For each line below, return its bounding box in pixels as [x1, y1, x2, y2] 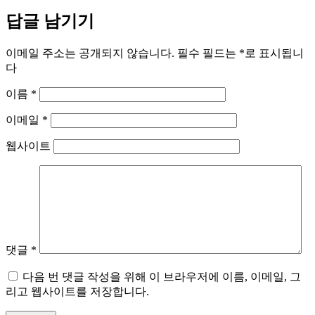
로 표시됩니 [245, 46, 304, 59]
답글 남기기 [6, 11, 94, 30]
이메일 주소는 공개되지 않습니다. [6, 46, 174, 59]
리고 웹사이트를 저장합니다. [6, 285, 149, 297]
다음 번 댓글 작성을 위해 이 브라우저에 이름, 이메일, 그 [22, 270, 301, 283]
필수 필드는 [177, 46, 239, 59]
